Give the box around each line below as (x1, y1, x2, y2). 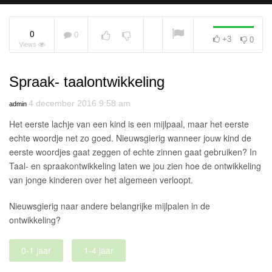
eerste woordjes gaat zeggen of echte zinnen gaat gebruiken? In (9, 146, 257, 158)
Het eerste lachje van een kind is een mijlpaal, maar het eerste (9, 118, 249, 131)
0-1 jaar (21, 244, 51, 257)
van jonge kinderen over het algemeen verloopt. (9, 174, 193, 186)
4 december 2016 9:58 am (29, 98, 131, 109)
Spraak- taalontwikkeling (9, 73, 165, 90)
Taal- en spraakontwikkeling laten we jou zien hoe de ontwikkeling (9, 160, 261, 172)
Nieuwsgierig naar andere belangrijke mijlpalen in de (9, 200, 210, 212)
